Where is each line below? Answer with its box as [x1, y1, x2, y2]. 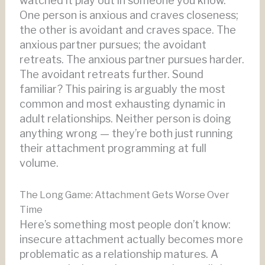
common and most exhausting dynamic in [19, 98, 225, 111]
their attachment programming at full [19, 142, 206, 155]
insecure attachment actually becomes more [19, 232, 243, 245]
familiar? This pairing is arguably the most [19, 83, 225, 96]
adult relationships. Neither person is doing [19, 112, 231, 125]
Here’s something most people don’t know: [19, 218, 231, 231]
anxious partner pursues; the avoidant [19, 38, 206, 51]
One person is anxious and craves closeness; [19, 9, 238, 22]
